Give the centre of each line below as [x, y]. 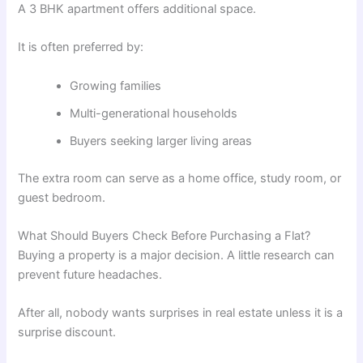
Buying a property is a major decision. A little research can [177, 255]
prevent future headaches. [90, 274]
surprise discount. [67, 333]
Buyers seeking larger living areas [161, 141]
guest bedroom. [62, 197]
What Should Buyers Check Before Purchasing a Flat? [164, 235]
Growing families [116, 85]
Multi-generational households [154, 113]
